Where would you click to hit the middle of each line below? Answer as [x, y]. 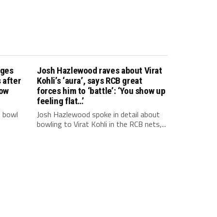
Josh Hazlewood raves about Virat [100, 70]
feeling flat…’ [61, 101]
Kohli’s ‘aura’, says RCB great [90, 81]
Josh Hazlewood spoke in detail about [98, 114]
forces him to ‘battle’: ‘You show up [101, 91]
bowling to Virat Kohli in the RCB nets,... [101, 124]
